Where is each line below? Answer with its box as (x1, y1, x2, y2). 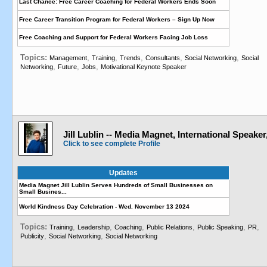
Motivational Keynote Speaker (101, 63, 187, 70)
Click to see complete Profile (63, 139, 160, 148)
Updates (109, 169, 138, 177)
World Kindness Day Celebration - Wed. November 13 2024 (19, 203, 190, 210)
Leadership (77, 223, 110, 231)
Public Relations (147, 223, 193, 231)
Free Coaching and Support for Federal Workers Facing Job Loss (19, 34, 208, 41)
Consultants (145, 54, 180, 61)
